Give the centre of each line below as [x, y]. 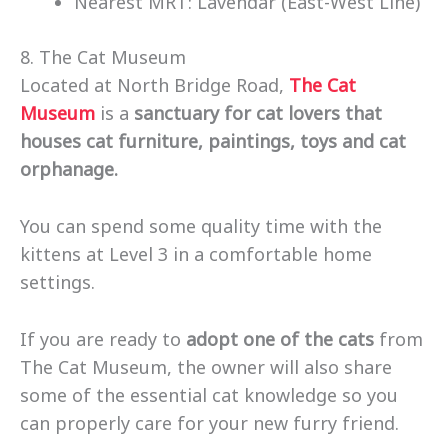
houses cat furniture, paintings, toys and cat [213, 141]
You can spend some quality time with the [201, 226]
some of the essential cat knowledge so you [209, 394]
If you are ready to [100, 338]
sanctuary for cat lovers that [258, 113]
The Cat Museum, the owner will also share [206, 366]
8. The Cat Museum [103, 57]
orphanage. [69, 169]
